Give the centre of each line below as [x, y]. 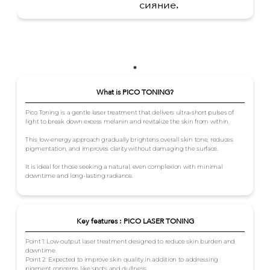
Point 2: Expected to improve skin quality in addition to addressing [122, 260]
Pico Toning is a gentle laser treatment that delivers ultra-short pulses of [130, 113]
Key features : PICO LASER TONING [135, 221]
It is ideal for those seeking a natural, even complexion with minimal [124, 167]
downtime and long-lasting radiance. [79, 176]
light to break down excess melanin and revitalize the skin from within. [127, 122]
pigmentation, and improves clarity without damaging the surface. [122, 149]
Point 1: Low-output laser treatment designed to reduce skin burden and [130, 242]
